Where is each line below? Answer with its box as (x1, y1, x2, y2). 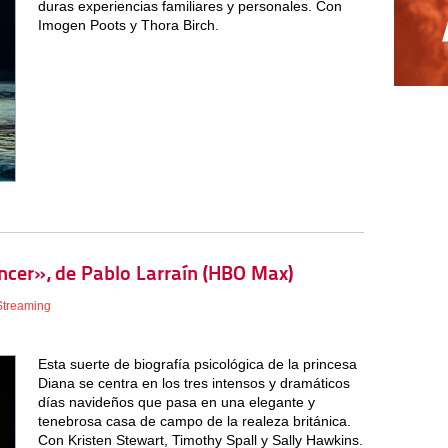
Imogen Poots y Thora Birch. (37, 17, 219, 34)
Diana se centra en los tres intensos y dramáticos (37, 375, 350, 392)
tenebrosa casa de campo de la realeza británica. (37, 413, 351, 430)
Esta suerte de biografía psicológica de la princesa (37, 356, 357, 373)
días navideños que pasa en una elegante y (37, 394, 315, 411)
